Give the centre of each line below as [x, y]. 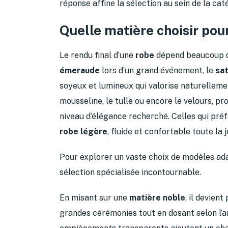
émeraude [80, 70]
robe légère [83, 131]
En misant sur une [94, 197]
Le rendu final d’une [97, 55]
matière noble [157, 197]
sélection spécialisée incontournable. [130, 172]
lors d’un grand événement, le [158, 70]
